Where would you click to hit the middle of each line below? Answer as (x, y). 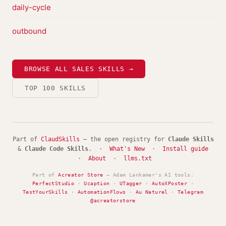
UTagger (131, 183)
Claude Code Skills (56, 149)
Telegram (191, 192)
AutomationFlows (102, 192)
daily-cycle (32, 7)
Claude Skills (191, 139)
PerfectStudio (53, 183)
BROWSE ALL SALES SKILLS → (79, 69)
